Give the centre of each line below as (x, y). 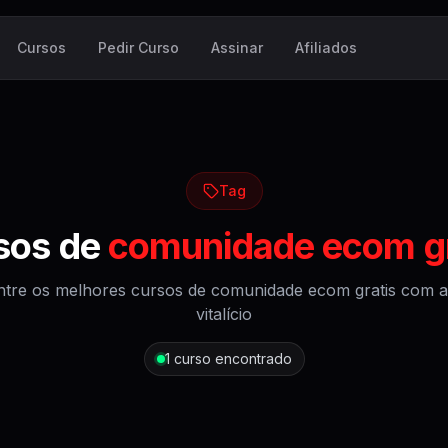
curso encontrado (232, 358)
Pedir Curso (138, 47)
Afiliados (326, 47)
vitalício (224, 314)
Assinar (237, 47)
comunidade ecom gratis (303, 290)
